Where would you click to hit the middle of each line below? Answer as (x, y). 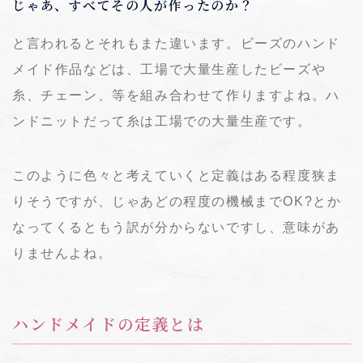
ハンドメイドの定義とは (109, 325)
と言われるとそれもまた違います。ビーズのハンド (176, 43)
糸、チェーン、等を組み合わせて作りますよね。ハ (176, 95)
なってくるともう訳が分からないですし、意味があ (176, 227)
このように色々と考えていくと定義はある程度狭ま (176, 175)
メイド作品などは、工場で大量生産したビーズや (169, 69)
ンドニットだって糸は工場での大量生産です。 (162, 121)
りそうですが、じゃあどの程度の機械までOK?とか (177, 201)
